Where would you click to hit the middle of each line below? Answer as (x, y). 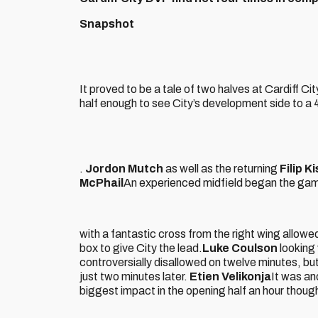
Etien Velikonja (230, 276)
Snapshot (107, 24)
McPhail (102, 183)
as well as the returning (221, 169)
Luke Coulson (240, 248)
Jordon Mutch (124, 169)
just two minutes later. (135, 276)
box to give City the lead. (141, 248)
